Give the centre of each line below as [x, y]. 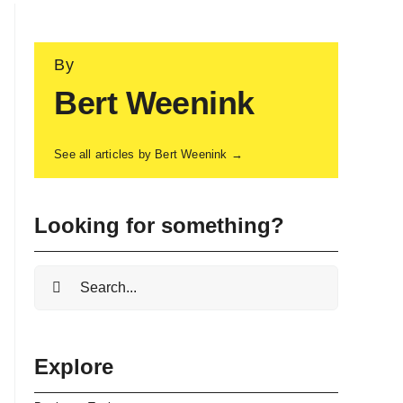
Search [60, 278]
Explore [74, 366]
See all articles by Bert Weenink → [148, 154]
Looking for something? [160, 225]
